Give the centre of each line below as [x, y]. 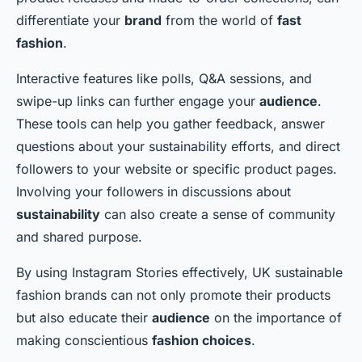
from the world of [219, 20]
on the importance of [276, 318]
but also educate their [84, 318]
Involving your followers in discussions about [154, 192]
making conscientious [84, 340]
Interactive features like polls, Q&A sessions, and [164, 78]
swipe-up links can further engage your [138, 101]
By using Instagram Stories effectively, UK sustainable [179, 272]
